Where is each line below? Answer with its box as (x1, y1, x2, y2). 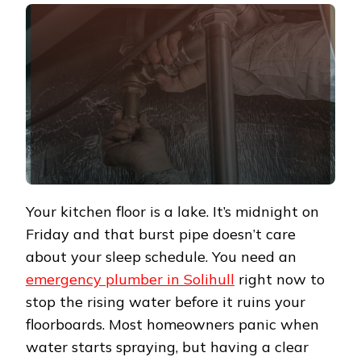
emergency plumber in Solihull (26, 269, 234, 288)
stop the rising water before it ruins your (26, 292, 305, 311)
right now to (234, 269, 325, 288)
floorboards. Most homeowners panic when (26, 314, 319, 334)
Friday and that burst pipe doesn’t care (26, 224, 296, 243)
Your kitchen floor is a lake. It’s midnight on (26, 201, 319, 221)
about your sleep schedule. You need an (26, 247, 297, 266)
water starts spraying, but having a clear (26, 337, 309, 356)
